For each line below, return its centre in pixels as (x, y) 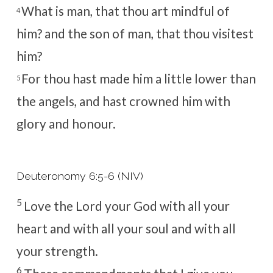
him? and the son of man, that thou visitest (135, 34)
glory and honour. (66, 124)
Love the (49, 206)
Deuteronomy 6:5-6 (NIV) (80, 175)
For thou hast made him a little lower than (138, 79)
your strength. (57, 251)
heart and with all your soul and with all (126, 228)
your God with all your (166, 206)
